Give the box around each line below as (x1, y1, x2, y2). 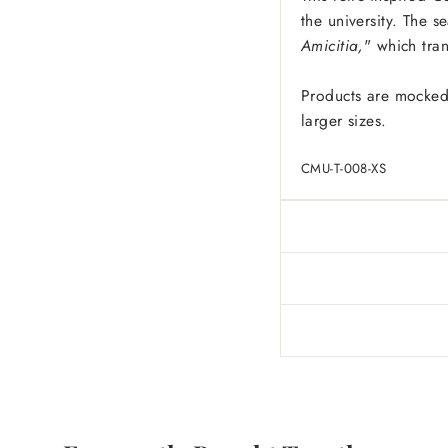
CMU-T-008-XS (301, 158, 387, 178)
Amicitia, (301, 33, 364, 57)
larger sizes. (301, 108, 387, 132)
